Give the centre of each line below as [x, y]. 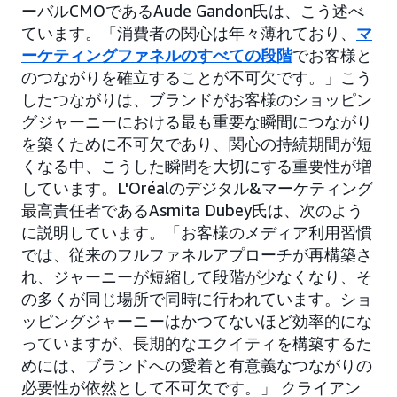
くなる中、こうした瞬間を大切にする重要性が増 [197, 166]
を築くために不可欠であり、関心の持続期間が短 [197, 144]
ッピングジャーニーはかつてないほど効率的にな [197, 321]
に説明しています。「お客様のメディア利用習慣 [197, 233]
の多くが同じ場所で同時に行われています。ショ [197, 299]
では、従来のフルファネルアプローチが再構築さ [197, 255]
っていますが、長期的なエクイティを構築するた [197, 343]
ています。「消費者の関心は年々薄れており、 [189, 33]
